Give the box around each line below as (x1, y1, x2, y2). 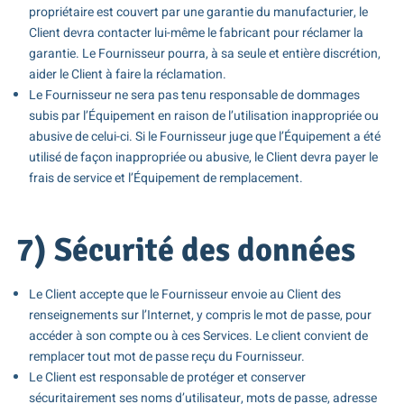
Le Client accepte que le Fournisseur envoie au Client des (28, 285, 341, 305)
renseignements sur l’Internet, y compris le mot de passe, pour (28, 306, 372, 326)
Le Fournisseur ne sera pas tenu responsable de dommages (28, 85, 360, 105)
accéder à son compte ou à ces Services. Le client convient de (28, 326, 368, 346)
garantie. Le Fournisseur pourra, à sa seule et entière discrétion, (28, 43, 381, 63)
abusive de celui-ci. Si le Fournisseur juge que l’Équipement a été (28, 126, 381, 146)
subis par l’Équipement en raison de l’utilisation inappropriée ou (28, 106, 379, 125)
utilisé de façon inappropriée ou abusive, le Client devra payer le (28, 147, 378, 167)
